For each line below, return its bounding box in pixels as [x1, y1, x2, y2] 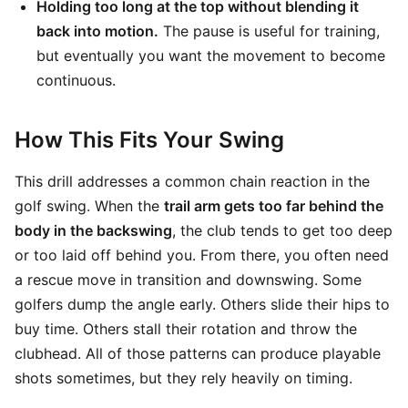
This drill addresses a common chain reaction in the [15, 172, 370, 190]
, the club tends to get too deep [172, 221, 393, 240]
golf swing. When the [15, 197, 164, 215]
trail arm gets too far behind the [164, 197, 383, 215]
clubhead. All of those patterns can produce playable [15, 344, 381, 362]
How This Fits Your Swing [15, 127, 284, 153]
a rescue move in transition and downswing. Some [15, 270, 362, 289]
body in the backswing [15, 221, 172, 240]
